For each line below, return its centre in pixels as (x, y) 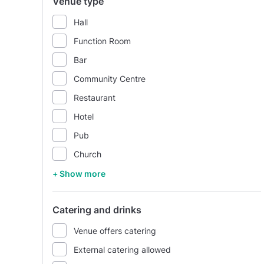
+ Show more (79, 174)
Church (88, 154)
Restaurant (95, 97)
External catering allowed (122, 249)
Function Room (102, 41)
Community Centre (110, 78)
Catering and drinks (97, 210)
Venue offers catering (115, 230)
